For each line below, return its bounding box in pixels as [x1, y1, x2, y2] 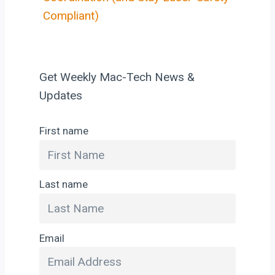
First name [39, 125, 88, 137]
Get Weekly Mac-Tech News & [39, 70, 195, 85]
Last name [39, 178, 88, 191]
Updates [39, 88, 82, 103]
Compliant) [43, 9, 99, 23]
